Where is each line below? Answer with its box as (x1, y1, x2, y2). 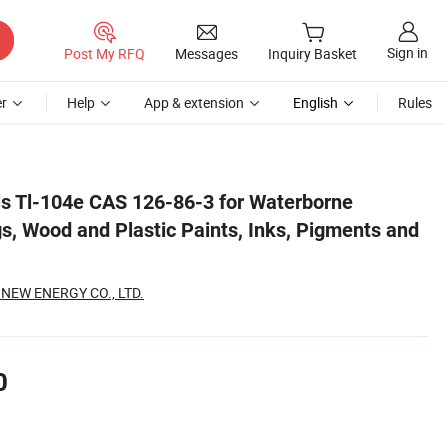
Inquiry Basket (268, 44, 357, 64)
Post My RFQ (64, 43, 145, 63)
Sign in (387, 43, 428, 63)
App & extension (144, 93, 244, 112)
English (293, 93, 338, 112)
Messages (175, 43, 238, 63)
